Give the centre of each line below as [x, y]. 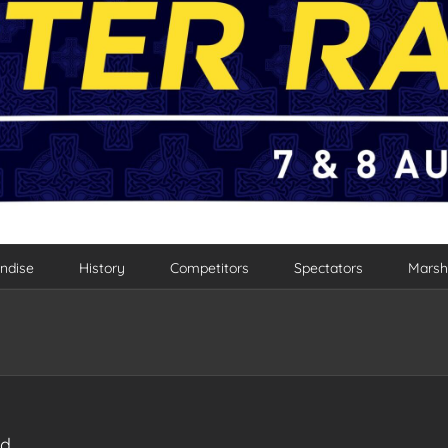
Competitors [209, 268]
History [101, 268]
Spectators [328, 268]
